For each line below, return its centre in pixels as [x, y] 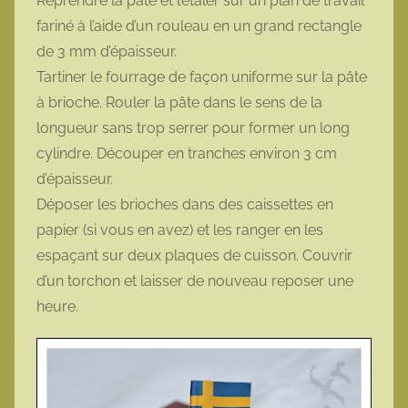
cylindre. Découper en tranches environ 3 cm [187, 154]
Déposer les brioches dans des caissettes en [185, 205]
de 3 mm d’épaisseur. [107, 52]
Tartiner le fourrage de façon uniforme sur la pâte [202, 77]
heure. [57, 307]
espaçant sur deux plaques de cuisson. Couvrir [194, 256]
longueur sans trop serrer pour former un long [193, 128]
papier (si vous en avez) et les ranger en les [180, 230]
